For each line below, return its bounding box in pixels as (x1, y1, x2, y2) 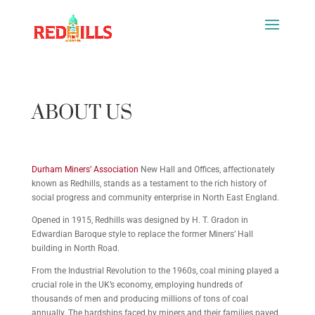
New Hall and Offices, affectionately (138, 165, 275, 174)
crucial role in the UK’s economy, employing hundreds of (31, 280, 243, 290)
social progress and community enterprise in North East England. (31, 193, 281, 202)
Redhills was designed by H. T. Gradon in (94, 215, 248, 225)
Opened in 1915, (31, 215, 95, 225)
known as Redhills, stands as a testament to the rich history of (31, 179, 266, 188)
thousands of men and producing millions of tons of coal (31, 294, 248, 304)
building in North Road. (31, 243, 122, 253)
